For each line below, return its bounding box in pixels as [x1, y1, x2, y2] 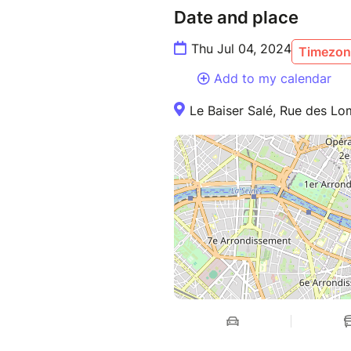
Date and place [174, 7, 299, 28]
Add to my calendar [214, 71, 331, 87]
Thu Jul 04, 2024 [191, 41, 291, 57]
